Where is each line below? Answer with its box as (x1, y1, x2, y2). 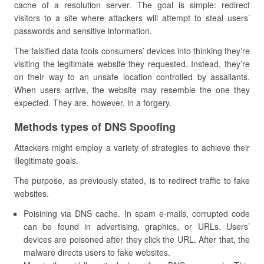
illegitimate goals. (14, 154, 78, 166)
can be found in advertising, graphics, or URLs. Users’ (24, 220, 250, 232)
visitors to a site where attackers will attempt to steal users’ (14, 12, 250, 24)
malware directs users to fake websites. (24, 246, 170, 258)
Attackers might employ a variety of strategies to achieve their (14, 141, 250, 153)
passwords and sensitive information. (14, 25, 152, 37)
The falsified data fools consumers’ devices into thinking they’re (14, 45, 250, 57)
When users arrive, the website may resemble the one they (14, 84, 250, 95)
